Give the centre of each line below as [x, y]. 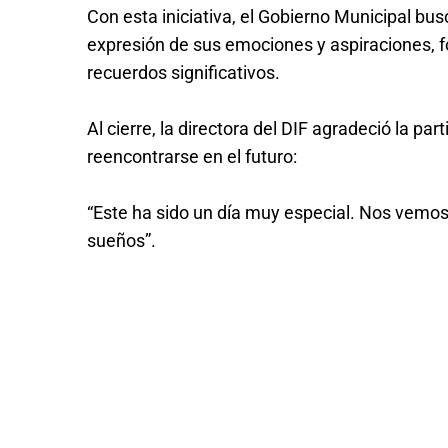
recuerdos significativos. [183, 73]
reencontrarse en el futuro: [192, 157]
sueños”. [121, 241]
